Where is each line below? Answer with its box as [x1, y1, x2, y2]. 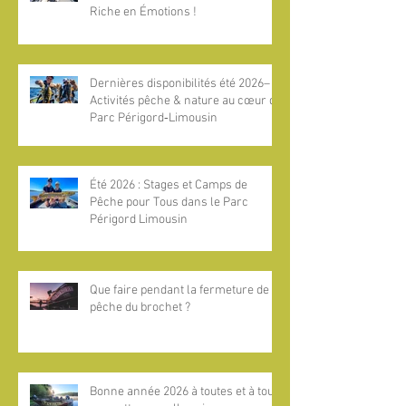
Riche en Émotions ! [90, 4, 197, 20]
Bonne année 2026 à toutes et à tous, [90, 383, 283, 400]
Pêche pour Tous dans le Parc [90, 194, 248, 210]
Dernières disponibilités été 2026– [90, 75, 270, 92]
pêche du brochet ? [90, 299, 190, 315]
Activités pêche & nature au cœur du [90, 92, 282, 109]
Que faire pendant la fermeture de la [90, 282, 282, 298]
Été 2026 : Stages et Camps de [90, 177, 247, 193]
